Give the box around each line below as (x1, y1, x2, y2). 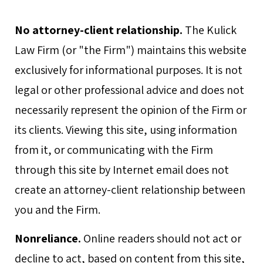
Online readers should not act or (81, 231, 241, 246)
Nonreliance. (15, 231, 81, 246)
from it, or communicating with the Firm (15, 142, 213, 157)
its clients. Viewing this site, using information (15, 122, 237, 137)
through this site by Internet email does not (15, 162, 229, 177)
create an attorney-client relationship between (15, 182, 245, 197)
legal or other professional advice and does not (15, 82, 244, 97)
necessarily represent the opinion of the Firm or (15, 102, 247, 117)
